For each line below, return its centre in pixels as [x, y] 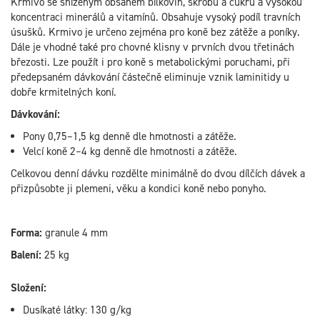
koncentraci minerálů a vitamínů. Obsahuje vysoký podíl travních [156, 17]
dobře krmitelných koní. [64, 92]
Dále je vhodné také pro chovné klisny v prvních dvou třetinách [152, 47]
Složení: [29, 288]
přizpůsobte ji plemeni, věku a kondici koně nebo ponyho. [139, 189]
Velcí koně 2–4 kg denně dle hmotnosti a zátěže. [130, 151]
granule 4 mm [75, 233]
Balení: [26, 255]
